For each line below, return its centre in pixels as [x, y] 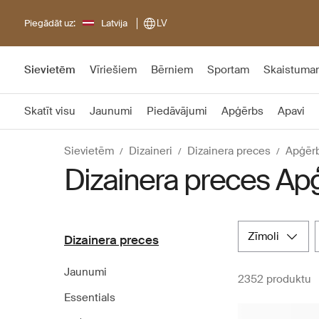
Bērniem [172, 70]
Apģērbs [242, 111]
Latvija [114, 23]
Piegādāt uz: [50, 23]
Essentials [90, 298]
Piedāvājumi [177, 111]
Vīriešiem [113, 70]
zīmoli [267, 236]
